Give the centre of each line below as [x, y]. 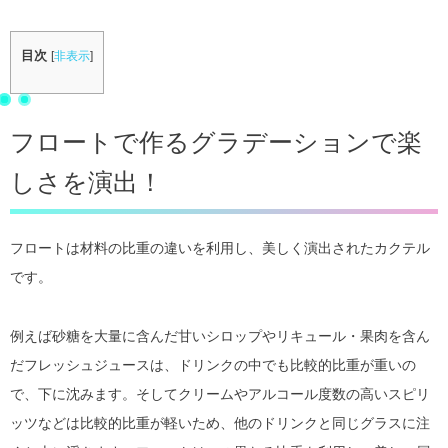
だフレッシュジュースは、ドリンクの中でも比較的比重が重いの [213, 365]
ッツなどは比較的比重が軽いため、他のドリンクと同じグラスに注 [220, 423]
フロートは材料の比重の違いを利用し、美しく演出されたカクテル [220, 248]
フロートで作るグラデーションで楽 [216, 142]
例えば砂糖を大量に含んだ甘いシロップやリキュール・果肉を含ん [220, 336]
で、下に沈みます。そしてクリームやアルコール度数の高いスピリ [220, 394]
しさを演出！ [86, 182]
